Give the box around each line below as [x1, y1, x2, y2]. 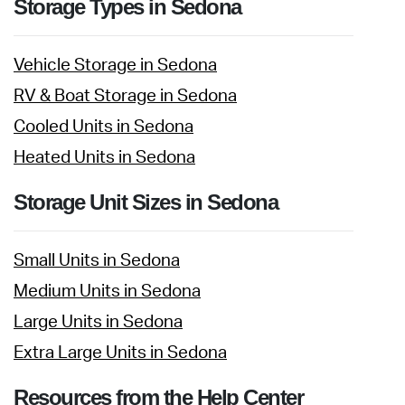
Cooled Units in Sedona [14, 118, 193, 136]
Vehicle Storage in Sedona [14, 57, 217, 74]
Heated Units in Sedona [14, 149, 195, 166]
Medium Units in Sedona [14, 283, 201, 300]
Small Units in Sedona [14, 252, 180, 269]
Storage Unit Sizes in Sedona [14, 190, 278, 214]
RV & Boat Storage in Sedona [14, 88, 237, 105]
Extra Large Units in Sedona [14, 344, 227, 362]
